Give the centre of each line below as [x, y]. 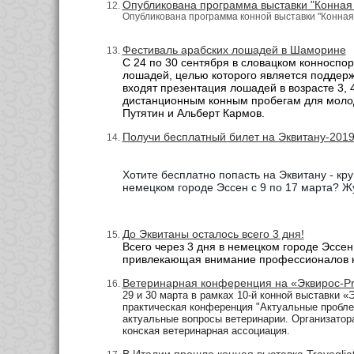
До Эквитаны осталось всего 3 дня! [213, 234]
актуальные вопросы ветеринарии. [207, 318]
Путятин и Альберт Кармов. [195, 113]
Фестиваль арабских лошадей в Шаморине [234, 50]
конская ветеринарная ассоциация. [206, 330]
